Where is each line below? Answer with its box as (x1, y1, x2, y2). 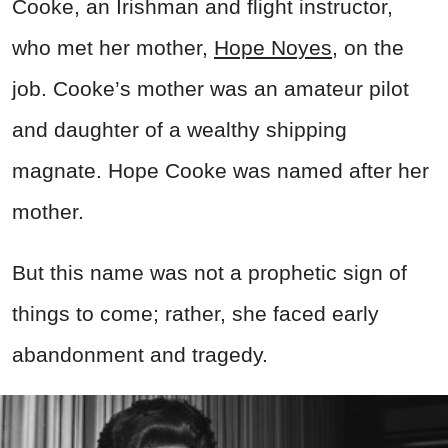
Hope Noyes (214, 35, 332, 59)
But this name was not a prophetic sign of (12, 260, 407, 284)
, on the (332, 35, 404, 59)
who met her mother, (12, 35, 208, 59)
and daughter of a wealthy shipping (12, 117, 347, 141)
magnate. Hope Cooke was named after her (12, 158, 429, 182)
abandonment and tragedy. (12, 342, 268, 366)
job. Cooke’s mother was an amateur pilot (12, 76, 409, 100)
